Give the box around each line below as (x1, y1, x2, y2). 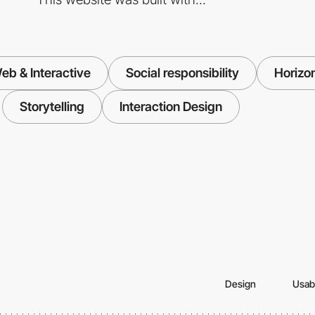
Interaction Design (120, 99, 222, 115)
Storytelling (20, 99, 84, 115)
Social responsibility (125, 65, 239, 81)
